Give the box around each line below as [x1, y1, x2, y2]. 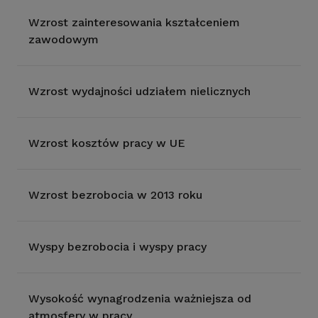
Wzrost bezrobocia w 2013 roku [28, 188, 202, 202]
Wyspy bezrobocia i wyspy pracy [28, 240, 207, 253]
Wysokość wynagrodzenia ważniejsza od [28, 292, 251, 305]
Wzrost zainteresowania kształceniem [28, 16, 240, 29]
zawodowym [28, 33, 99, 46]
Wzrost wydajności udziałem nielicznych [28, 84, 251, 98]
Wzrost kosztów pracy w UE [28, 136, 185, 150]
